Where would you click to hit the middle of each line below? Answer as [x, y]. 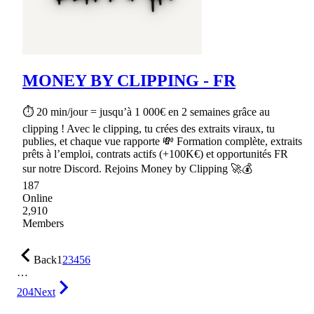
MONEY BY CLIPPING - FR [129, 80]
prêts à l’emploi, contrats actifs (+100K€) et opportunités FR [155, 154]
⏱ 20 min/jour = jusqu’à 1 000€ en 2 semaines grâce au [146, 112]
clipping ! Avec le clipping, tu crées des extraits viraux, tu [149, 129]
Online [37, 198]
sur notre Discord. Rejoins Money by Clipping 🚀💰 [137, 169]
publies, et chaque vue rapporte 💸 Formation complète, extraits [162, 142]
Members [43, 224]
